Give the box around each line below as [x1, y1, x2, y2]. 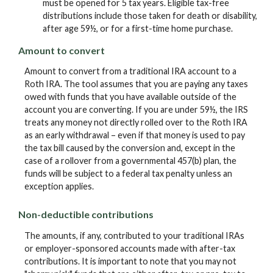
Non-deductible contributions [18, 208, 154, 221]
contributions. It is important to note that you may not [24, 255, 236, 266]
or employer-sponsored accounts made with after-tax [24, 243, 235, 253]
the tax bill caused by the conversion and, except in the [24, 143, 235, 154]
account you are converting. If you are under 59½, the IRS [24, 104, 248, 115]
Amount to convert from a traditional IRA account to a [24, 66, 236, 77]
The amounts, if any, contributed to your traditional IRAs [24, 230, 244, 241]
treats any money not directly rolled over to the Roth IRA [24, 117, 247, 128]
